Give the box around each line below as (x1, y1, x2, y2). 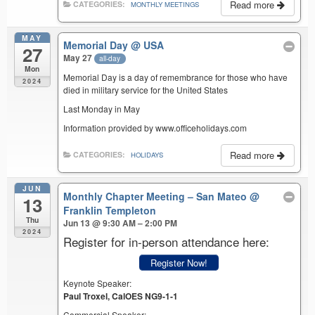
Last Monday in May (63, 102, 141, 115)
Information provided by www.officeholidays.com (63, 121, 247, 134)
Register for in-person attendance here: (63, 232, 270, 250)
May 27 (63, 51, 95, 65)
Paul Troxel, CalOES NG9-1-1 (63, 290, 179, 303)
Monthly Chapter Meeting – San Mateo (63, 188, 250, 203)
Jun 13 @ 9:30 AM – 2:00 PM (63, 216, 178, 229)
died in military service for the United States (63, 83, 229, 96)
